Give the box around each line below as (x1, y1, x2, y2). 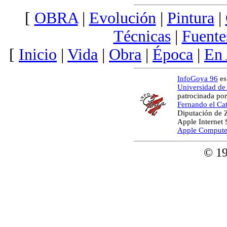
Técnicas (113, 27, 171, 45)
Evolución (89, 9, 156, 27)
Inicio (19, 45, 57, 63)
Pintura (167, 9, 214, 27)
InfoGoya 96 (177, 74, 218, 83)
